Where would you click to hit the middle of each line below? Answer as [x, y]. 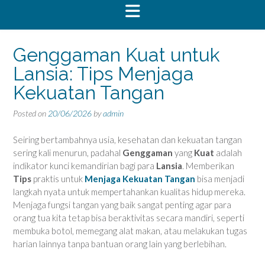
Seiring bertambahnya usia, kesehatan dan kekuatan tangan [127, 139]
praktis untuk [58, 178]
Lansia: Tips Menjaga [104, 74]
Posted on [30, 113]
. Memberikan [208, 165]
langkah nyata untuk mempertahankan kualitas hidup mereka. [129, 191]
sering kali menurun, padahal [68, 152]
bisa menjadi [220, 178]
